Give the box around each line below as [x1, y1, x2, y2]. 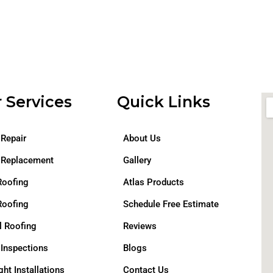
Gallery [123, 155, 152, 166]
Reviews [123, 221, 157, 232]
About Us [123, 133, 161, 144]
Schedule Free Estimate [123, 199, 219, 210]
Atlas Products [123, 177, 185, 188]
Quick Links [117, 93, 211, 111]
